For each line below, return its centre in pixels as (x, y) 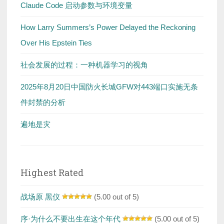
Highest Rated (52, 173)
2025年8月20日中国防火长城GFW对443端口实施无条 (109, 87)
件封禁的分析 (43, 102)
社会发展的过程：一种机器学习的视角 (84, 65)
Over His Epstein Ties (56, 43)
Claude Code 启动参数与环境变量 (76, 5)
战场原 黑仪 (40, 197)
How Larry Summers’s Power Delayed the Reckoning (108, 27)
